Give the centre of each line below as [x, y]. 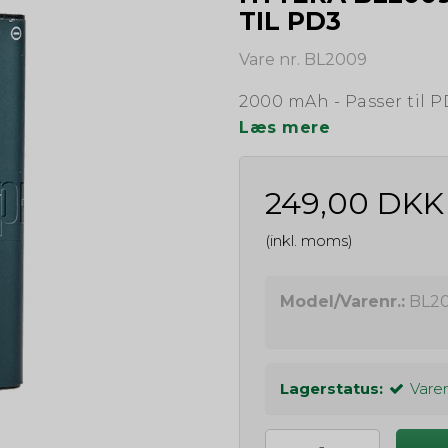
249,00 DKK [354, 203]
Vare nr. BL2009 [303, 59]
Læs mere [284, 127]
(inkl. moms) [309, 240]
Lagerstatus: [331, 388]
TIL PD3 [290, 20]
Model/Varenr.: [342, 301]
